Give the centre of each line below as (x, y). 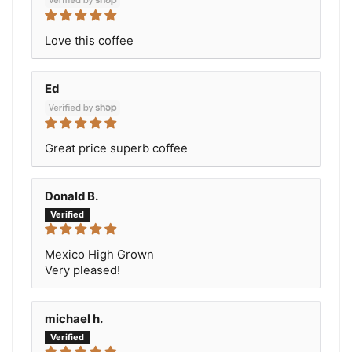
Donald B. (71, 197)
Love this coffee (89, 40)
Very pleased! (82, 271)
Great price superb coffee (116, 148)
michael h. (74, 319)
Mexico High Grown (99, 255)
